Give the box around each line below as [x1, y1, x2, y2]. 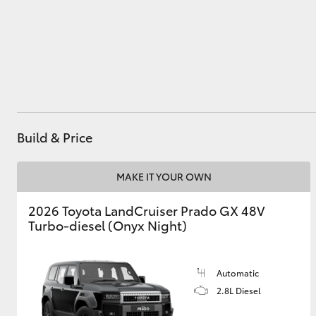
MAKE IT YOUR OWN [116, 169, 212, 183]
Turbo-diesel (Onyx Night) [28, 216, 187, 234]
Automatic [217, 267, 259, 279]
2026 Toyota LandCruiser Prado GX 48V [28, 201, 265, 219]
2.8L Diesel [217, 284, 261, 296]
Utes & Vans [25, 53, 96, 71]
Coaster [116, 205, 154, 219]
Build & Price [17, 128, 92, 146]
